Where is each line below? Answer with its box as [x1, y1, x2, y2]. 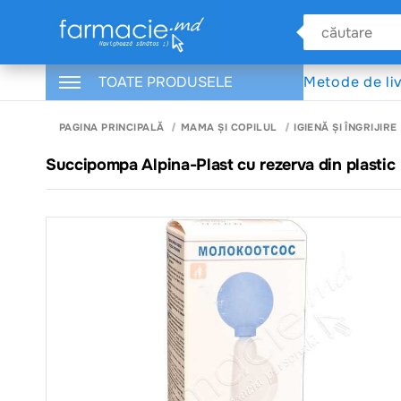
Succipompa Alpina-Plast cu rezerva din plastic [46, 154, 396, 175]
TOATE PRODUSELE [98, 73, 233, 91]
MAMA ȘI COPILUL [180, 120, 277, 133]
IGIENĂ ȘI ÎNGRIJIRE [294, 120, 397, 133]
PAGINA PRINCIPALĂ [59, 120, 165, 133]
